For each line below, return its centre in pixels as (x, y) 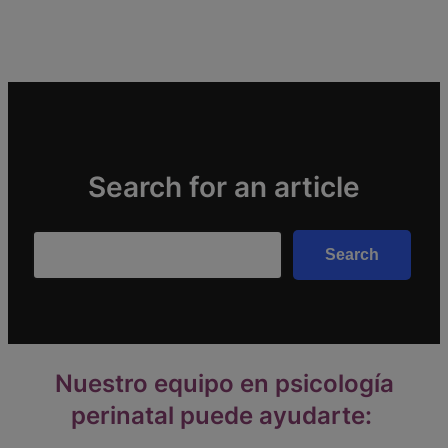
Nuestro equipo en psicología (224, 383)
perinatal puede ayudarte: (224, 415)
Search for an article (224, 187)
